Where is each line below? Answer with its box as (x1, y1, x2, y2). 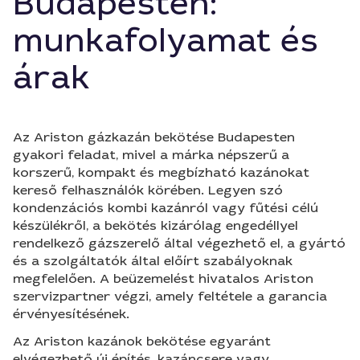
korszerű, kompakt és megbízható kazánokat (13, 164, 309, 181)
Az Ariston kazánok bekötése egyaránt (13, 333, 271, 350)
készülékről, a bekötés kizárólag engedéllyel (13, 217, 298, 234)
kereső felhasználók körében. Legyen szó (13, 182, 283, 198)
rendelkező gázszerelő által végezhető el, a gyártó (13, 235, 346, 252)
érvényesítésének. (13, 305, 129, 322)
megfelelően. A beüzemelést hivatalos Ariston (13, 270, 313, 287)
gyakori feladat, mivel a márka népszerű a (13, 146, 289, 163)
